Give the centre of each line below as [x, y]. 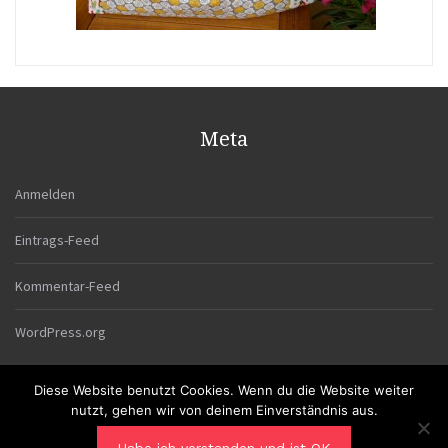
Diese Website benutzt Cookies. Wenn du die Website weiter [224, 390]
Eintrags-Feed [57, 240]
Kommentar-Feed [67, 286]
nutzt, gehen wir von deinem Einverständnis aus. [224, 410]
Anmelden [45, 194]
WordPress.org [60, 332]
